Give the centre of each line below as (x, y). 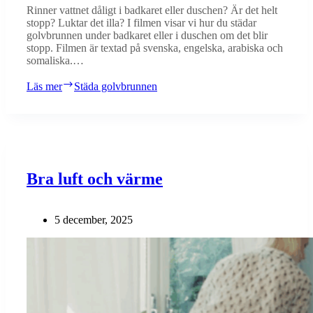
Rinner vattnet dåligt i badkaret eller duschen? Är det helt (152, 10)
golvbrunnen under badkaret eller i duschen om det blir (147, 35)
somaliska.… (55, 60)
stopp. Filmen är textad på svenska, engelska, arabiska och (155, 48)
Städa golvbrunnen (116, 86)
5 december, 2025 (94, 219)
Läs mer (44, 86)
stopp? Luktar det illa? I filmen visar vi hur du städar (141, 22)
